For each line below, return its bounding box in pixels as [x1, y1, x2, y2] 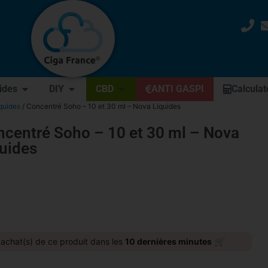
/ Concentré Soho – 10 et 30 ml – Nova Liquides [20, 102, 181, 111]
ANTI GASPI [151, 83, 204, 95]
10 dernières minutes [124, 236, 212, 246]
